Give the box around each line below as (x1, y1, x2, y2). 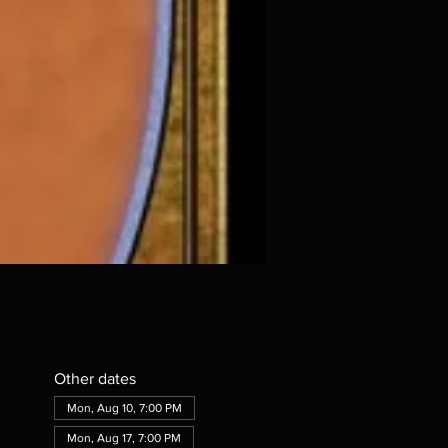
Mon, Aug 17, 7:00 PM (66, 431, 181, 446)
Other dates (53, 370, 136, 388)
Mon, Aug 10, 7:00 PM (66, 401, 182, 416)
